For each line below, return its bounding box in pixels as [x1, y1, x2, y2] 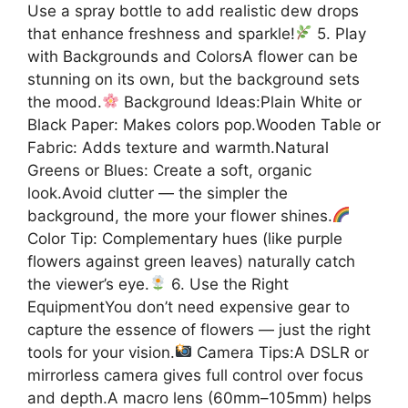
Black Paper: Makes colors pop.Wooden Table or [27, 115, 381, 134]
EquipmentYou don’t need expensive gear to [27, 297, 350, 316]
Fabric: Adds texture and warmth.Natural [27, 138, 329, 157]
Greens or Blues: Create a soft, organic [27, 160, 311, 179]
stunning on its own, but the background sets [27, 69, 360, 88]
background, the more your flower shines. [27, 206, 332, 225]
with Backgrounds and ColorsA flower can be [27, 46, 358, 66]
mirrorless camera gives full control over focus [27, 365, 363, 384]
